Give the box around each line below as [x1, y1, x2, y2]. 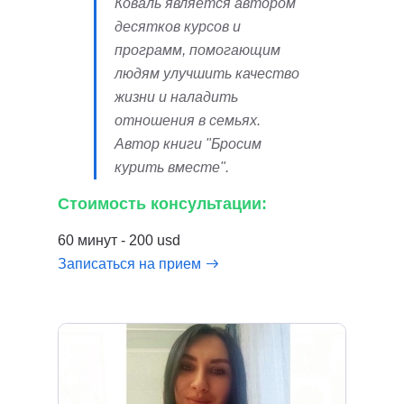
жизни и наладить [115, 89, 238, 105]
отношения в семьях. [115, 113, 261, 128]
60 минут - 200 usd [58, 233, 180, 248]
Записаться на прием [58, 256, 201, 271]
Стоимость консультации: [58, 195, 267, 213]
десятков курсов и [115, 19, 241, 34]
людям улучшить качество [115, 66, 299, 81]
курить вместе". [115, 160, 229, 175]
